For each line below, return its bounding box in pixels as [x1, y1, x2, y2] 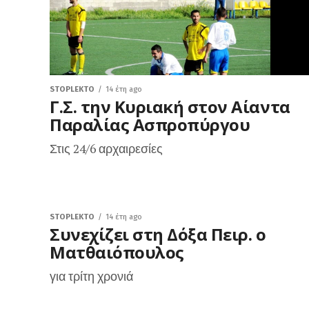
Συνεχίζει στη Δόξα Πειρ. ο [50, 223, 266, 246]
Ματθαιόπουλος [50, 241, 184, 263]
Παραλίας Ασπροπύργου [50, 113, 250, 136]
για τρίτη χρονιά [50, 268, 133, 284]
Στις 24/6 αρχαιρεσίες [50, 141, 163, 157]
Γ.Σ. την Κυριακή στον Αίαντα [50, 95, 290, 118]
